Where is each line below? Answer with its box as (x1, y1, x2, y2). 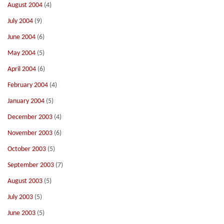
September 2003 (7, 161, 54, 169)
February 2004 (7, 81, 48, 89)
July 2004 (7, 17, 33, 25)
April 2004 (7, 65, 36, 73)
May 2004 (7, 49, 35, 57)
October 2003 (7, 145, 46, 153)
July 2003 (7, 193, 33, 201)
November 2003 (7, 129, 52, 137)
